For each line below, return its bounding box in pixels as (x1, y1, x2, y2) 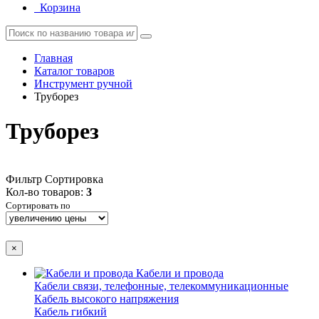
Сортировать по (6, 199, 70, 211)
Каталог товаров (34, 65, 115, 77)
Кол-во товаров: (6, 185, 86, 198)
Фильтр (6, 172, 42, 185)
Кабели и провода (136, 267, 224, 280)
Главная (34, 52, 73, 64)
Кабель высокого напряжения (34, 293, 179, 305)
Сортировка (45, 172, 103, 185)
